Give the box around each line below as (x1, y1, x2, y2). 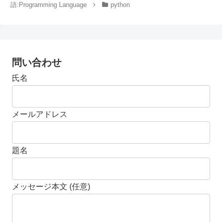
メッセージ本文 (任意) (12, 182, 90, 191)
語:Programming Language (10, 1, 87, 9)
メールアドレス (12, 110, 67, 119)
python (110, 1, 130, 9)
